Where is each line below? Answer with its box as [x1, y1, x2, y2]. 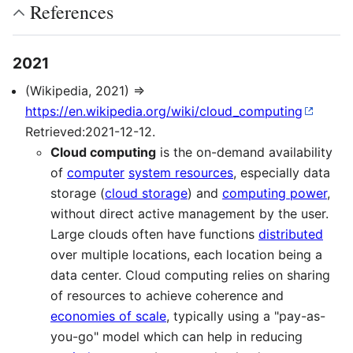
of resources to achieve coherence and [50, 288, 284, 304]
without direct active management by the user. [50, 206, 329, 222]
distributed [258, 226, 323, 243]
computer [67, 165, 124, 181]
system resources [128, 165, 233, 181]
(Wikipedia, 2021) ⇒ [25, 83, 145, 99]
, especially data [233, 165, 330, 181]
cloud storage [105, 185, 188, 202]
